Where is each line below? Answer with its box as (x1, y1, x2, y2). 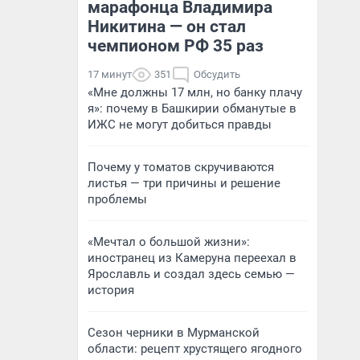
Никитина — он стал (88, 17, 246, 36)
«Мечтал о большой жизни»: (88, 235, 250, 249)
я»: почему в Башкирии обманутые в (88, 101, 297, 116)
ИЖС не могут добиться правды (88, 117, 272, 132)
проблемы (88, 192, 147, 207)
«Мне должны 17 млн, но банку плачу (88, 85, 302, 100)
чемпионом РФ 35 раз (88, 36, 264, 55)
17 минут (88, 68, 132, 80)
